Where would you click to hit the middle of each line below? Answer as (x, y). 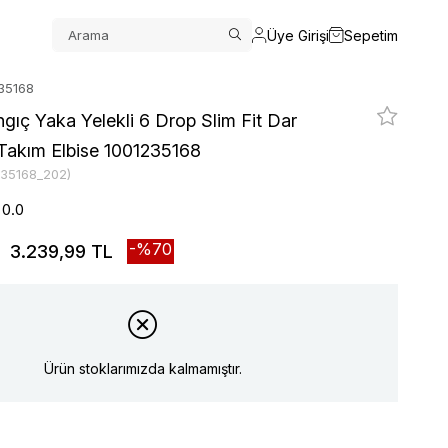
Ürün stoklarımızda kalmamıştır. (143, 368)
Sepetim (371, 35)
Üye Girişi (298, 35)
